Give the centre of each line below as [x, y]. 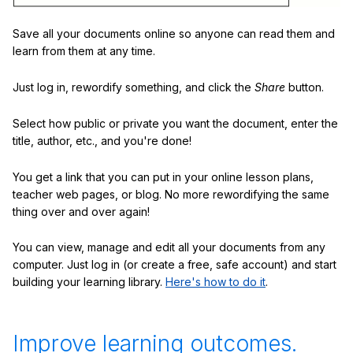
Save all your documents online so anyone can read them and [174, 34]
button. [305, 87]
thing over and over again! [81, 211]
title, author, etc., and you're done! [102, 140]
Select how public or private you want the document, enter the [175, 123]
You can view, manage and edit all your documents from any [169, 247]
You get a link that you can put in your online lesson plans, [163, 176]
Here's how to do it [216, 282]
